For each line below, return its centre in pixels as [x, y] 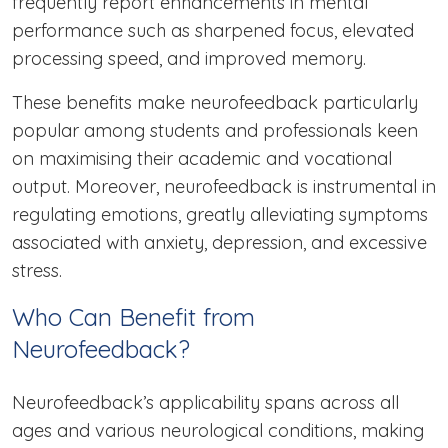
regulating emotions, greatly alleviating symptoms [220, 215]
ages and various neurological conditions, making [218, 431]
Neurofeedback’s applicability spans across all [205, 403]
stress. [37, 271]
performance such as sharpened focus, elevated [213, 31]
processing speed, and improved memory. [191, 59]
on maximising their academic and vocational [202, 159]
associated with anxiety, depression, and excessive [219, 243]
